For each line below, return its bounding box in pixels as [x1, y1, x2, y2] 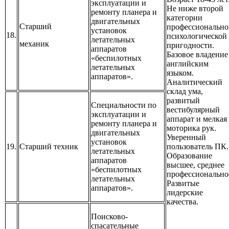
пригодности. [167, 41, 214, 50]
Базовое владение [167, 50, 228, 59]
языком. [167, 68, 194, 78]
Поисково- [91, 212, 128, 221]
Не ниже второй [167, 4, 223, 13]
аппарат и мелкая [167, 114, 227, 124]
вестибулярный [167, 105, 220, 114]
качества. [167, 197, 198, 207]
